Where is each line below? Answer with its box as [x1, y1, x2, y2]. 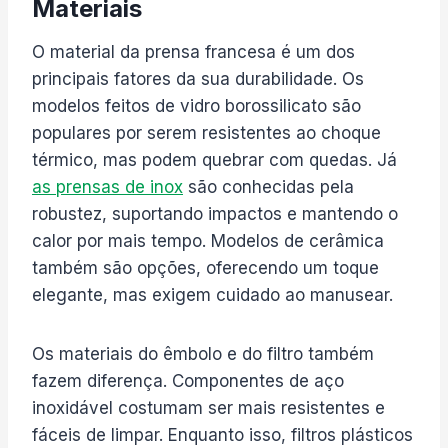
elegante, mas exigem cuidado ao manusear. [32, 284, 393, 305]
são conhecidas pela [183, 176, 354, 197]
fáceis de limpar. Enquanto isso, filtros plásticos [32, 424, 413, 445]
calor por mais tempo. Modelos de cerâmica [32, 230, 384, 251]
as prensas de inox [32, 176, 183, 197]
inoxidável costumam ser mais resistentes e [32, 397, 385, 418]
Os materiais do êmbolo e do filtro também [32, 343, 374, 364]
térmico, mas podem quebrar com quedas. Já [32, 149, 397, 170]
